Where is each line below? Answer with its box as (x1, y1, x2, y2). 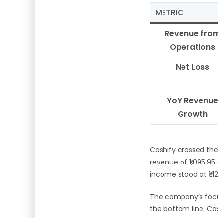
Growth (177, 109, 208, 120)
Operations (170, 41, 215, 53)
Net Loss (176, 61, 209, 73)
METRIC (155, 7, 184, 18)
